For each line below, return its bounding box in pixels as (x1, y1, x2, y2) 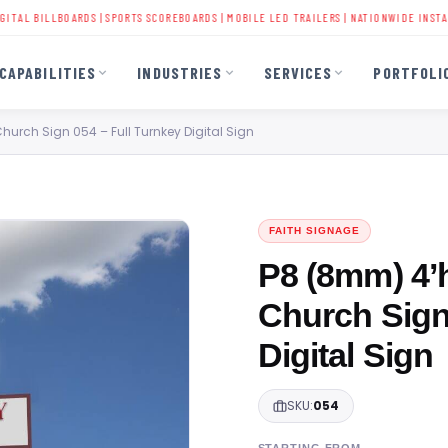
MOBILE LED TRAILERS (179, 10, 294, 24)
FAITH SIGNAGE (268, 225, 360, 236)
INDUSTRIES (137, 62, 223, 82)
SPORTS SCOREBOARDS (58, 10, 171, 24)
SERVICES (263, 62, 333, 82)
